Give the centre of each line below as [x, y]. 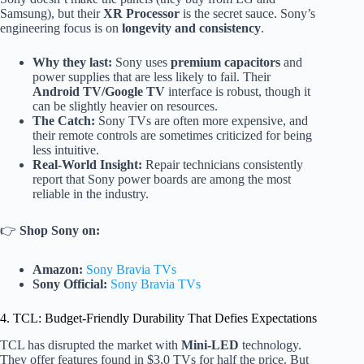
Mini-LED [210, 345]
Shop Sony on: [60, 231]
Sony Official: [70, 284]
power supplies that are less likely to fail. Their [152, 77]
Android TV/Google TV [99, 92]
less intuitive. [66, 150]
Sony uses [141, 63]
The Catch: [64, 121]
